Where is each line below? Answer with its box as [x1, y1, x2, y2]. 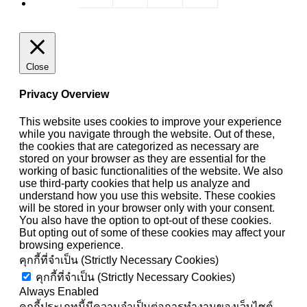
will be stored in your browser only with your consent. [19, 201, 275, 214]
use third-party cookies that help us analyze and [19, 177, 250, 189]
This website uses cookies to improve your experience [19, 115, 282, 127]
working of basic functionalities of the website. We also [19, 164, 283, 177]
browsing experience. [19, 238, 123, 251]
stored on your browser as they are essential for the [19, 152, 266, 164]
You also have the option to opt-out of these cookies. [19, 214, 271, 226]
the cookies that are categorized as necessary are [19, 140, 259, 152]
